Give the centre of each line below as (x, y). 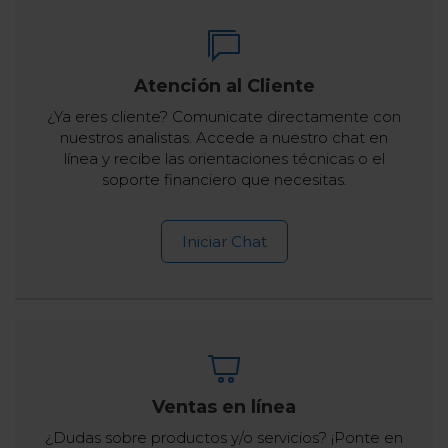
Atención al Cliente (224, 86)
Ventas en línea (224, 407)
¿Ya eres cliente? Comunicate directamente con (224, 117)
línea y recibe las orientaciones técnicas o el (224, 159)
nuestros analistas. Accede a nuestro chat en (224, 138)
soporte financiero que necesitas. (224, 180)
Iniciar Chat (224, 242)
